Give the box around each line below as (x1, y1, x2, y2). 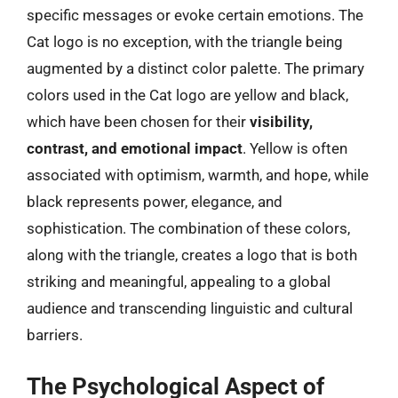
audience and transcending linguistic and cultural (27, 298, 353, 317)
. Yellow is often (243, 139, 347, 157)
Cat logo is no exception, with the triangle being (27, 32, 343, 51)
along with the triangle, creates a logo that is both (27, 245, 357, 264)
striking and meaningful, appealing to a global (27, 272, 330, 291)
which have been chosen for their (27, 112, 250, 131)
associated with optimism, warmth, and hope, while (27, 165, 369, 184)
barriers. (27, 325, 83, 344)
